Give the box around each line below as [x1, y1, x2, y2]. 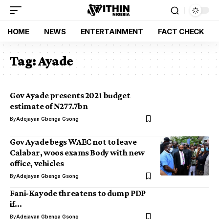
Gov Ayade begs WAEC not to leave [10, 137, 137, 147]
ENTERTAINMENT [80, 26, 143, 36]
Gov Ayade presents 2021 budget [10, 90, 131, 100]
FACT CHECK [157, 26, 204, 36]
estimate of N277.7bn [10, 101, 88, 111]
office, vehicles [10, 158, 64, 168]
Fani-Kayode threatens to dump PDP [10, 188, 146, 198]
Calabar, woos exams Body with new [10, 148, 145, 157]
